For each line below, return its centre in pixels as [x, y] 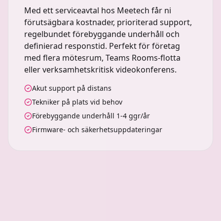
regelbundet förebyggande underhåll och [102, 34]
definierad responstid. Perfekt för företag [102, 46]
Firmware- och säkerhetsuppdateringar [97, 129]
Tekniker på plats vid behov [77, 102]
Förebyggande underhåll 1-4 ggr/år [91, 116]
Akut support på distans [72, 88]
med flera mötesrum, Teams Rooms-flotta [102, 58]
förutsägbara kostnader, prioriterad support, [108, 22]
